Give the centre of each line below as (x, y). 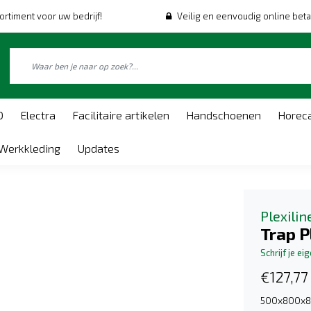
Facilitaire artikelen (121, 115)
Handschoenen (224, 115)
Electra (38, 115)
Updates (98, 148)
